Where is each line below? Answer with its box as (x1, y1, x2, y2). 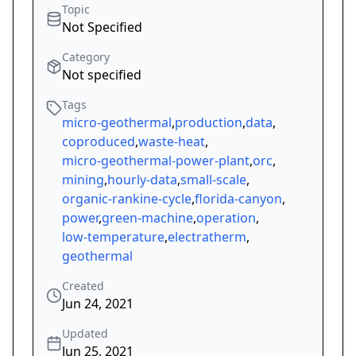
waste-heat (138, 133, 205, 151)
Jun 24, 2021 (62, 295, 133, 313)
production (175, 114, 242, 132)
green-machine (102, 209, 193, 227)
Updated (62, 326, 108, 342)
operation (196, 209, 256, 227)
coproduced (62, 133, 135, 151)
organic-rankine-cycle (62, 190, 192, 208)
